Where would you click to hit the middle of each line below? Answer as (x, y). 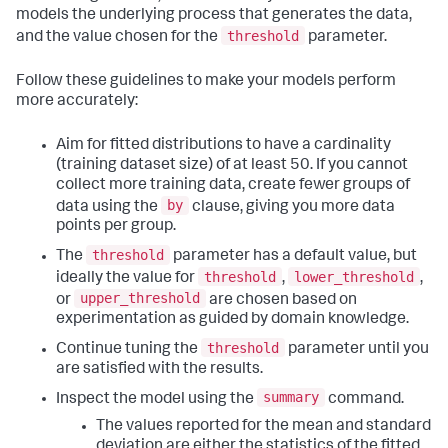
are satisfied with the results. (159, 369)
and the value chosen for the (118, 37)
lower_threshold (354, 276)
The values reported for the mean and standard (263, 427)
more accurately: (77, 101)
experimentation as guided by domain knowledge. (232, 320)
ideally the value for (127, 278)
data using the (108, 207)
